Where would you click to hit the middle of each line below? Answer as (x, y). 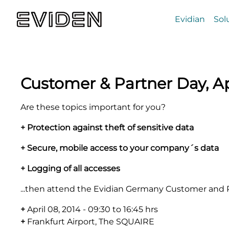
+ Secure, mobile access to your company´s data (120, 148)
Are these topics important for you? (93, 107)
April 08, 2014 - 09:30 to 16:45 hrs (91, 209)
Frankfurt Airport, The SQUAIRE (91, 221)
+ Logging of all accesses (70, 168)
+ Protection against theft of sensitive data (107, 127)
